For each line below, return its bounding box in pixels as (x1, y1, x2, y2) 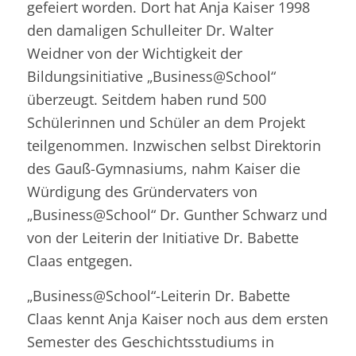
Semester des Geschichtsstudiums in (26, 331, 274, 351)
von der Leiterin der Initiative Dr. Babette (26, 227, 299, 247)
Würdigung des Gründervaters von (26, 181, 257, 201)
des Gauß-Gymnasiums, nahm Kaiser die (26, 158, 300, 178)
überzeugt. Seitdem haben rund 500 (26, 89, 266, 109)
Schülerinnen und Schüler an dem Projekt (26, 112, 305, 132)
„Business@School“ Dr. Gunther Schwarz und (26, 204, 327, 224)
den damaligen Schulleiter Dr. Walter (26, 20, 273, 40)
